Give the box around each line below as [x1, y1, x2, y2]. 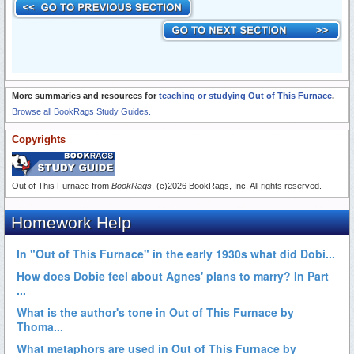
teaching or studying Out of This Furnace [159, 91, 332, 101]
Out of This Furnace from [12, 181, 111, 191]
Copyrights [12, 134, 66, 146]
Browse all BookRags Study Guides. [12, 107, 151, 117]
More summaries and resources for [12, 91, 159, 101]
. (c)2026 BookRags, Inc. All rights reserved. [152, 181, 322, 191]
